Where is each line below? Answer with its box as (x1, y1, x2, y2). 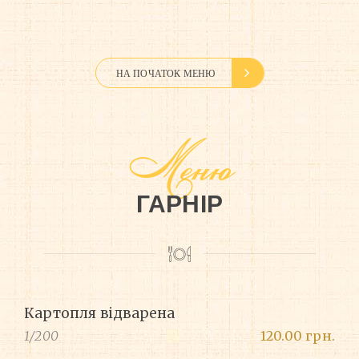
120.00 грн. (260, 328, 335, 345)
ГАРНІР (135, 191, 224, 218)
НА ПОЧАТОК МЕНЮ (115, 67, 216, 79)
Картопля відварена (24, 305, 175, 323)
